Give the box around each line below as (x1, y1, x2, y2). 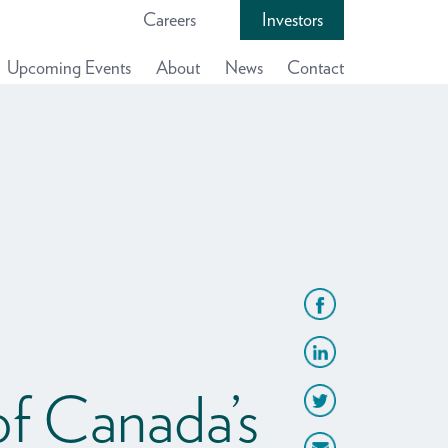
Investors (261, 9, 323, 30)
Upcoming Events (7, 57, 131, 78)
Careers (142, 9, 196, 30)
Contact (287, 57, 344, 78)
